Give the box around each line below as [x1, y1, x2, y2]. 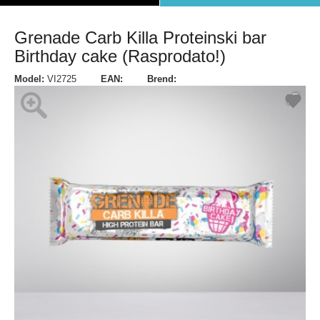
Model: [14, 74, 44, 84]
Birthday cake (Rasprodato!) [14, 46, 226, 66]
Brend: [147, 74, 176, 84]
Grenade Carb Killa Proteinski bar [14, 28, 266, 47]
